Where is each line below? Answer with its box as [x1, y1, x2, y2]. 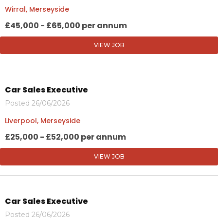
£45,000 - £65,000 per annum [5, 19, 127, 31]
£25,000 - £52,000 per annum [5, 131, 126, 143]
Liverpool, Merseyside [5, 115, 80, 126]
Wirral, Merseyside [5, 4, 69, 14]
